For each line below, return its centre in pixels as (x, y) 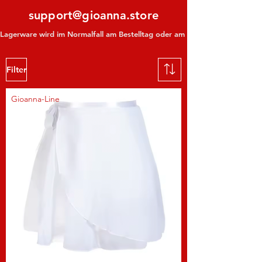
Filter (16, 69)
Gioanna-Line (35, 99)
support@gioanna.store (94, 15)
